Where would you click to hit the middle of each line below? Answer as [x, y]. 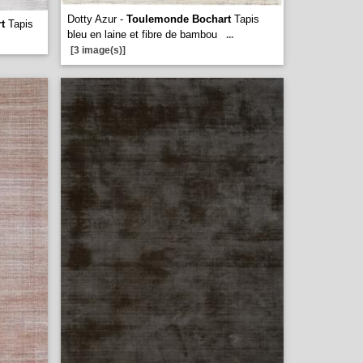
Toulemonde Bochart [179, 19]
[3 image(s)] [98, 50]
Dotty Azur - [97, 19]
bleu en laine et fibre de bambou [142, 34]
